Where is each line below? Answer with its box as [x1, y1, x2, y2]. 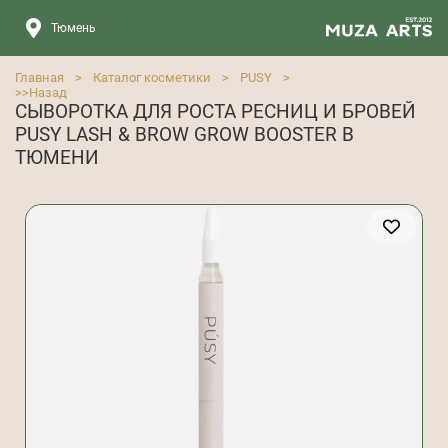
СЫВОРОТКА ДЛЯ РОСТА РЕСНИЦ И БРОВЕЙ [15, 100, 416, 123]
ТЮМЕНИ [15, 146, 99, 169]
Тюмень [51, 21, 96, 35]
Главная [15, 70, 64, 85]
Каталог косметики [93, 70, 211, 85]
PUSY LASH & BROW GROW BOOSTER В [15, 123, 354, 146]
